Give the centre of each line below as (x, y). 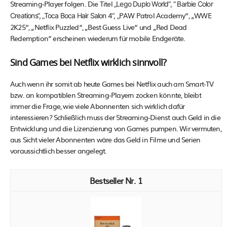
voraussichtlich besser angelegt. (59, 151)
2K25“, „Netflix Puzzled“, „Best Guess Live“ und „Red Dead (99, 27)
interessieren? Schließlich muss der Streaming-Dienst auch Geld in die (115, 117)
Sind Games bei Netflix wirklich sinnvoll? (88, 64)
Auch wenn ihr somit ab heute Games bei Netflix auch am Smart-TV (112, 84)
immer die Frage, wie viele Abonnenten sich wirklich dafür (98, 106)
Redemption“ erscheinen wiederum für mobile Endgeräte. (98, 38)
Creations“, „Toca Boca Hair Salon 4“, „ (65, 16)
